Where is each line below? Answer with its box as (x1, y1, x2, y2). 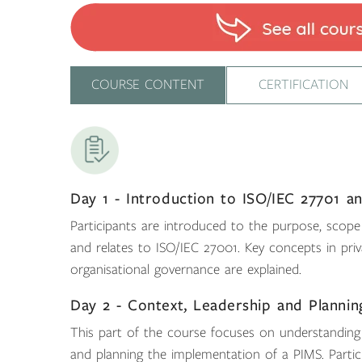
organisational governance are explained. (70, 262, 301, 277)
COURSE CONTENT (90, 77, 204, 92)
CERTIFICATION (259, 77, 349, 92)
